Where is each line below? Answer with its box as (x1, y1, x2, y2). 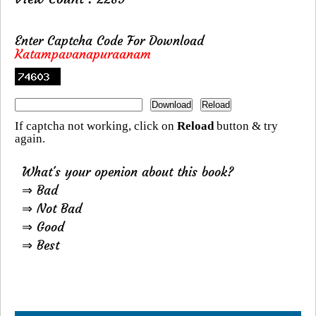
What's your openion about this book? (22, 164, 233, 181)
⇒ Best (22, 237, 59, 254)
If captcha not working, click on (15, 119, 177, 133)
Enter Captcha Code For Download (15, 32, 204, 49)
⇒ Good (22, 219, 64, 236)
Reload (177, 119, 214, 133)
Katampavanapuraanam (15, 46, 151, 63)
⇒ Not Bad (22, 200, 82, 217)
